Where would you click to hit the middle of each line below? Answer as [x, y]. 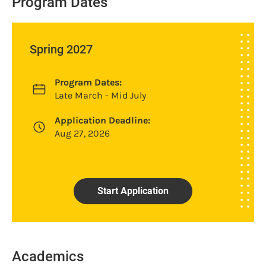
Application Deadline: [102, 120]
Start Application [133, 191]
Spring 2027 [61, 49]
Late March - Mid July [100, 95]
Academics [48, 256]
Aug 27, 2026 [82, 133]
